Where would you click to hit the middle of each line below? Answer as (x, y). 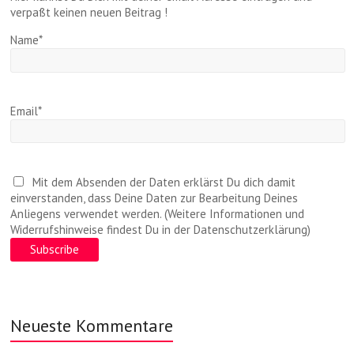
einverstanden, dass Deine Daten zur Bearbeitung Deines (154, 198)
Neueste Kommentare (92, 326)
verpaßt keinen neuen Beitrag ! (89, 13)
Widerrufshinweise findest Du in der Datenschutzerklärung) (161, 230)
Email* (26, 111)
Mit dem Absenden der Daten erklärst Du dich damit (161, 183)
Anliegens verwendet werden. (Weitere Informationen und (158, 214)
